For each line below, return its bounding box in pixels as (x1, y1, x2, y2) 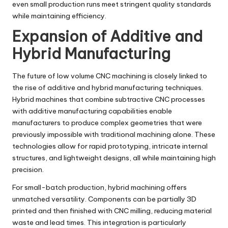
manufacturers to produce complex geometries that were (12, 118, 202, 127)
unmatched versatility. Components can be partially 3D (12, 194, 196, 204)
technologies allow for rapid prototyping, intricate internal (12, 141, 208, 151)
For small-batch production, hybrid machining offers (12, 182, 187, 192)
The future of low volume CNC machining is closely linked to (12, 71, 207, 80)
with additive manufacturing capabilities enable (12, 106, 172, 116)
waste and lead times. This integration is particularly (12, 217, 186, 227)
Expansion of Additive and (12, 27, 203, 46)
